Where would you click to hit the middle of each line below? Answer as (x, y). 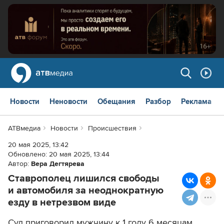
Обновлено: (28, 154)
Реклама (196, 102)
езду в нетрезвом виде (62, 203)
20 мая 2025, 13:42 (38, 145)
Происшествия (112, 128)
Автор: (19, 164)
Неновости (68, 102)
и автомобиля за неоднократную (86, 191)
